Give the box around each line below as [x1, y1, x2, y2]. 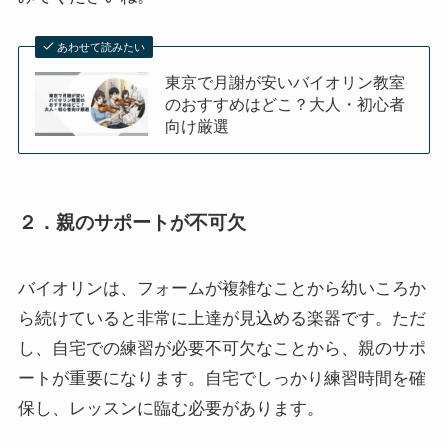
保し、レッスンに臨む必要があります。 [17, 398, 324, 418]
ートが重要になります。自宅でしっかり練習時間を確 [17, 368, 426, 388]
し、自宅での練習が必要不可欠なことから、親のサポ [17, 338, 426, 358]
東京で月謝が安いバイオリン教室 [165, 73, 406, 92]
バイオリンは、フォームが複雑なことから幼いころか [17, 278, 426, 298]
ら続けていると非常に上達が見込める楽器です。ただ [17, 308, 426, 328]
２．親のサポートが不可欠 [17, 212, 246, 234]
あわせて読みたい [57, 41, 146, 54]
